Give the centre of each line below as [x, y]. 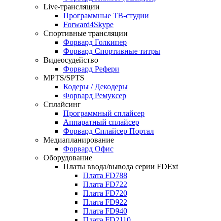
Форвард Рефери [91, 69]
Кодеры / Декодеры [95, 87]
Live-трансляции [72, 7]
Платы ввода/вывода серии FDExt [121, 166]
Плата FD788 [105, 175]
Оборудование [68, 158]
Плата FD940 [105, 211]
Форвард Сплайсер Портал [109, 131]
